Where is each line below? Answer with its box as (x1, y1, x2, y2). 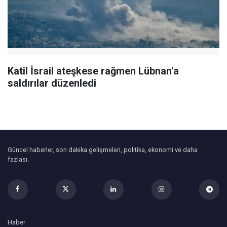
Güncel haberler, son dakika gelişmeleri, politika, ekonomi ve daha (8, 145, 198, 154)
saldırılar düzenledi (8, 77, 96, 89)
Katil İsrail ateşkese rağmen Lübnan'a (8, 64, 179, 77)
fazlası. (8, 155, 29, 163)
